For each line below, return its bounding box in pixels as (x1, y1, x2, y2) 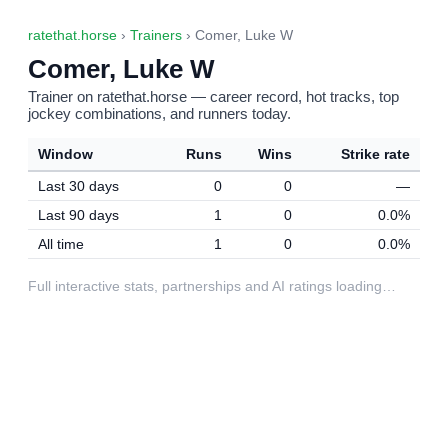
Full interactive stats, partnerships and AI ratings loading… (28, 279, 396, 294)
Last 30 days (38, 178, 119, 194)
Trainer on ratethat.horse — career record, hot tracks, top (28, 88, 399, 105)
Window (38, 146, 93, 162)
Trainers (130, 28, 182, 43)
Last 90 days (38, 207, 119, 223)
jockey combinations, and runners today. (28, 105, 291, 122)
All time (38, 236, 84, 252)
